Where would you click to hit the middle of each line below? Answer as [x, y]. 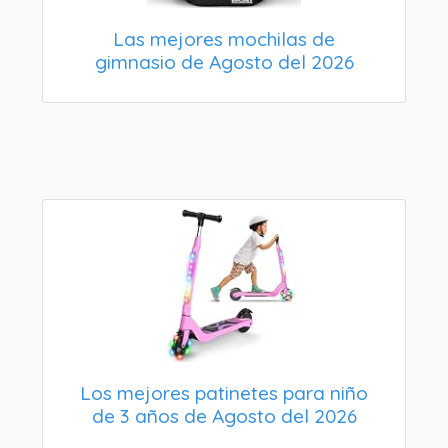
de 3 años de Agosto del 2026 [224, 415]
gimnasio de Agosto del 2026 [224, 61]
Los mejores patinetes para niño [224, 392]
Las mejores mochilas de [224, 38]
